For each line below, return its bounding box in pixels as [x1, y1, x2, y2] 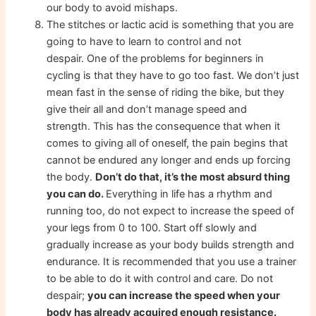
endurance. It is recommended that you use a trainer [47, 255, 297, 269]
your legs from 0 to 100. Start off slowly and [47, 221, 257, 235]
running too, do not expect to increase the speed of [47, 205, 295, 218]
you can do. [47, 188, 107, 201]
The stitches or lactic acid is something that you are [47, 18, 294, 32]
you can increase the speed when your [87, 289, 281, 303]
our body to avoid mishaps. [47, 1, 178, 15]
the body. [47, 171, 96, 184]
